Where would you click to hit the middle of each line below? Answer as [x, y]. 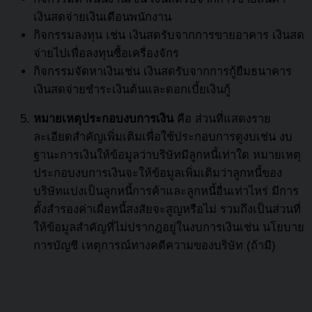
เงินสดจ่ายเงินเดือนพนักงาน [102, 17]
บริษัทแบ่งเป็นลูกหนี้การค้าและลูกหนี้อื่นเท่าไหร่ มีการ [166, 192]
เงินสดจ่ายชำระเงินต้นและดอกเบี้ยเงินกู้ [132, 89]
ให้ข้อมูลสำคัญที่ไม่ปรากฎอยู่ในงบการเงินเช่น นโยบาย [169, 228]
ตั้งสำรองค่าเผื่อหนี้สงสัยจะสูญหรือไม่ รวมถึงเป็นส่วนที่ [167, 210]
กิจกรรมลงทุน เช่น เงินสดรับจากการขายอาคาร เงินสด [169, 35]
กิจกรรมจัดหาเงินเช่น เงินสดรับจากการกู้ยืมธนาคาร [163, 71]
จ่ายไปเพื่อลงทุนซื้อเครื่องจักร [106, 53]
